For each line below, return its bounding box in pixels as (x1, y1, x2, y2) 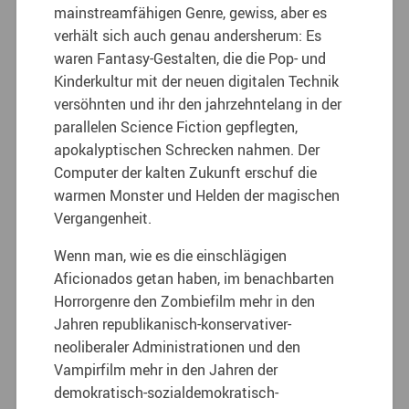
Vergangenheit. (54, 207, 152, 228)
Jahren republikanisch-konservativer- (54, 313, 292, 334)
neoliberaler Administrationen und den (54, 336, 301, 357)
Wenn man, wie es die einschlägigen (54, 245, 288, 266)
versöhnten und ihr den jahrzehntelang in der (54, 93, 342, 114)
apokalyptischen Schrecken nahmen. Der (54, 139, 320, 160)
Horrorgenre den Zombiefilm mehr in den (54, 290, 316, 311)
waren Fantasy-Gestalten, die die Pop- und (54, 47, 327, 68)
